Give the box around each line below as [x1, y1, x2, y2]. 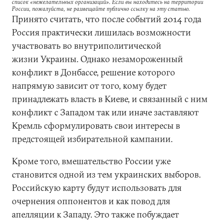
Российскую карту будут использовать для [12, 182, 182, 193]
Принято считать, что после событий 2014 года [12, 13, 201, 25]
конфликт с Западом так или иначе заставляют [12, 107, 199, 118]
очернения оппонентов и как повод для [12, 195, 170, 207]
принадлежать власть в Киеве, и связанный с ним [12, 93, 208, 105]
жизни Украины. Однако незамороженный [12, 53, 183, 65]
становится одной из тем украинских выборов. [12, 169, 201, 180]
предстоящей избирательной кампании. [12, 133, 173, 145]
